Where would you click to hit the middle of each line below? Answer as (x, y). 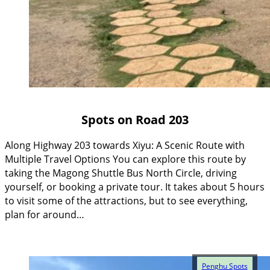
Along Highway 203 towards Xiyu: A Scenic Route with (125, 145)
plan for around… (45, 214)
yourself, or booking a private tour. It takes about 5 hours (135, 187)
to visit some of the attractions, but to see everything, (126, 200)
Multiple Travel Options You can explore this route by (125, 159)
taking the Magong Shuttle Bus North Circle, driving (121, 173)
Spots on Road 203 (135, 120)
